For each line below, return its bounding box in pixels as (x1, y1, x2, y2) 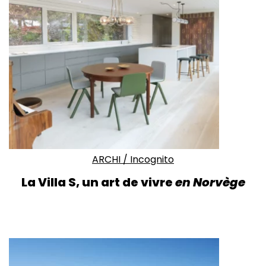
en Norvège (175, 174, 245, 191)
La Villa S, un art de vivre (21, 174, 175, 191)
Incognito (130, 153, 174, 167)
